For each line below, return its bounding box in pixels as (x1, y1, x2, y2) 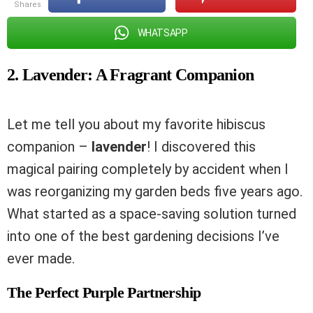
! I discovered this (147, 138, 256, 155)
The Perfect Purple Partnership (7, 283, 201, 301)
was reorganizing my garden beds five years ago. (7, 182, 303, 200)
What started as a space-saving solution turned (7, 205, 296, 222)
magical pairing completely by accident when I (7, 160, 289, 177)
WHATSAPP (137, 27, 188, 38)
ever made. (7, 249, 75, 267)
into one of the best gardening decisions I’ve (7, 227, 279, 245)
